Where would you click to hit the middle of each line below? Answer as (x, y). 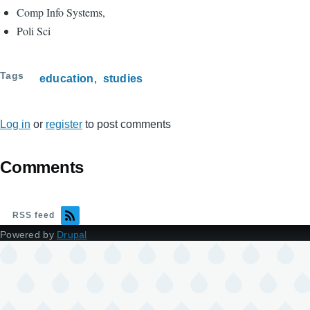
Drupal (72, 234)
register (64, 124)
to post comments (127, 124)
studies (123, 79)
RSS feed (34, 215)
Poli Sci (35, 31)
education (66, 79)
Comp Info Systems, (63, 12)
